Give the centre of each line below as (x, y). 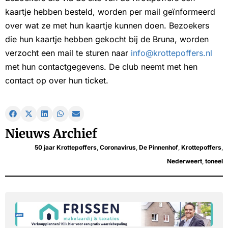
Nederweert (184, 161)
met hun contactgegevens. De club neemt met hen (101, 66)
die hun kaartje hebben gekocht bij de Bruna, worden (107, 39)
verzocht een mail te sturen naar (68, 53)
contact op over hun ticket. (57, 80)
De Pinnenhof (159, 147)
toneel (214, 161)
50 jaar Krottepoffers (66, 147)
